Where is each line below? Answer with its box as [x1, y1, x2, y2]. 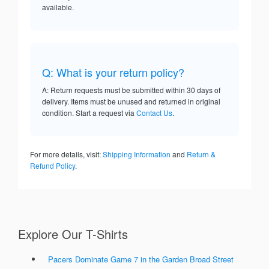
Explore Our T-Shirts [18, 225, 128, 243]
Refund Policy [30, 160, 75, 171]
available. [42, 2, 74, 13]
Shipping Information [103, 149, 171, 160]
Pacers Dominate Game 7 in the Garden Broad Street [48, 253, 234, 265]
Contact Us [136, 107, 172, 118]
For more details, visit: [30, 149, 103, 160]
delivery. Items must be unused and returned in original [42, 96, 220, 107]
